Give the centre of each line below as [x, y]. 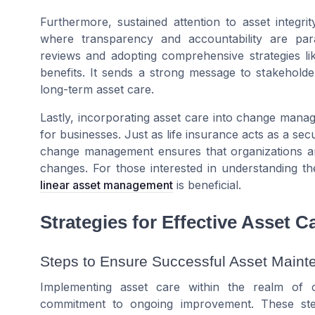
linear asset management [107, 185]
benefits [61, 73]
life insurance [202, 135]
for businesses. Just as [103, 135]
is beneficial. [207, 185]
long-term [68, 90]
